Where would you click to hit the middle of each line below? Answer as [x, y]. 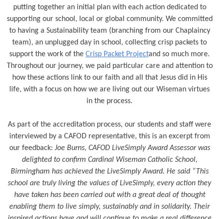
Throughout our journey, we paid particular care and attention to [109, 66]
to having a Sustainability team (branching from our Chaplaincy [109, 31]
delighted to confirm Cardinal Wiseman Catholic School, [109, 160]
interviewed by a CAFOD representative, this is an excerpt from [109, 136]
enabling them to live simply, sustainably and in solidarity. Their [109, 207]
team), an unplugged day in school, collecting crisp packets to [109, 43]
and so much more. [179, 54]
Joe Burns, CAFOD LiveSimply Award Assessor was [132, 148]
